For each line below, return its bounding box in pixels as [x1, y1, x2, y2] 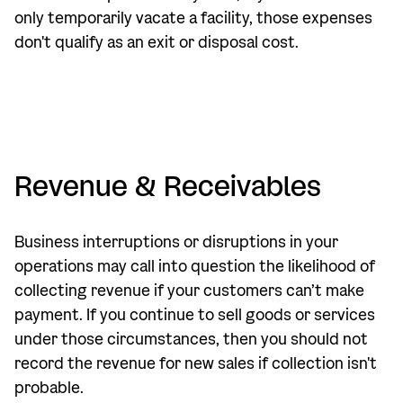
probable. [14, 378, 84, 399]
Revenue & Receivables [14, 168, 321, 204]
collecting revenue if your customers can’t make [14, 281, 364, 301]
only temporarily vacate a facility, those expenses [14, 8, 372, 29]
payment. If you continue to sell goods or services [14, 305, 375, 326]
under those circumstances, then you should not [14, 329, 368, 350]
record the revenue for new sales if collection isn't [14, 354, 377, 374]
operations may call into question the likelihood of [14, 256, 375, 277]
